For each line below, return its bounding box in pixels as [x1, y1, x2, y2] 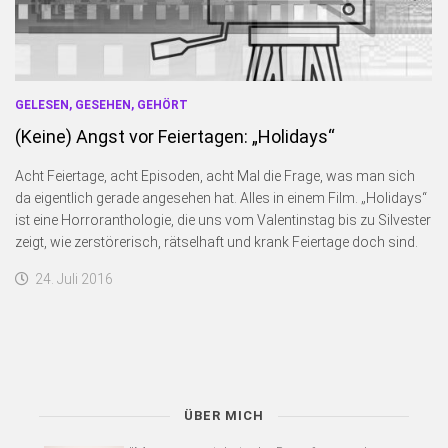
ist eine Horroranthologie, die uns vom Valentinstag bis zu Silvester [15, 211, 431, 228]
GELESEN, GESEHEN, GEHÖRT [15, 97, 188, 112]
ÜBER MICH [184, 407, 264, 423]
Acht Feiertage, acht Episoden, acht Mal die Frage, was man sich [15, 167, 415, 184]
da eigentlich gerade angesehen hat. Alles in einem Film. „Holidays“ [15, 189, 427, 206]
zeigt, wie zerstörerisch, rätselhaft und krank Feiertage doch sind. [15, 233, 418, 250]
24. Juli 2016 [35, 270, 113, 287]
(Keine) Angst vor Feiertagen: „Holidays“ [15, 125, 335, 147]
